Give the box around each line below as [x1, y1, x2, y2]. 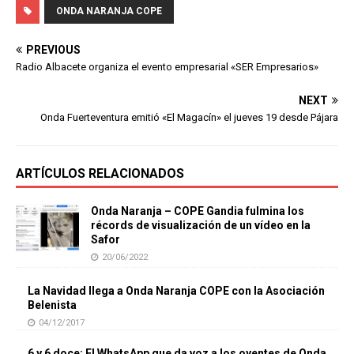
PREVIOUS [26, 43, 81, 56]
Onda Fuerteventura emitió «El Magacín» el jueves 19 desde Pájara [40, 111, 338, 123]
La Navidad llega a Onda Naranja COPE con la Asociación [28, 284, 325, 298]
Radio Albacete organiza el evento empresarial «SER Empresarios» [16, 60, 318, 73]
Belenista [28, 299, 77, 312]
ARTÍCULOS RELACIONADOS [16, 165, 184, 181]
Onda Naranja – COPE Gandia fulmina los [91, 204, 304, 217]
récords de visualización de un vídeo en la [91, 218, 311, 232]
